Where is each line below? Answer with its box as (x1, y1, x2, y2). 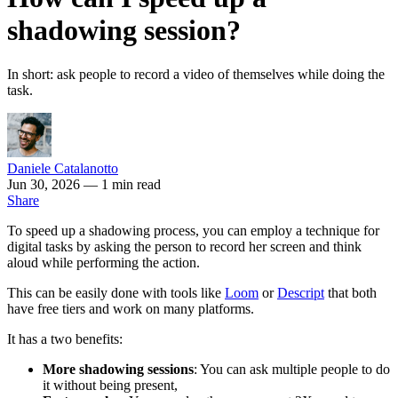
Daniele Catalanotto (7, 160, 118, 176)
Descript (277, 284, 324, 300)
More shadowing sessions (43, 361, 194, 377)
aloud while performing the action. (7, 254, 200, 270)
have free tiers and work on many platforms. (7, 300, 254, 316)
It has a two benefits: (7, 330, 123, 346)
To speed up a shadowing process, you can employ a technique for (7, 222, 379, 238)
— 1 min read (84, 176, 161, 192)
